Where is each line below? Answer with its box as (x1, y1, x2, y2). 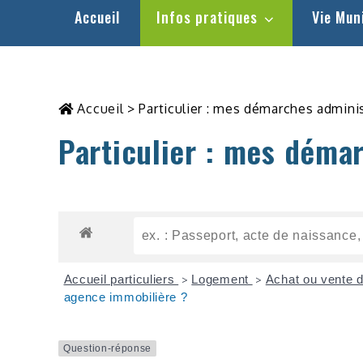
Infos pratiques (156, 6, 258, 28)
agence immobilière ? (63, 289, 188, 304)
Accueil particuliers (63, 271, 179, 286)
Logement (191, 271, 253, 286)
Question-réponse (63, 342, 152, 354)
